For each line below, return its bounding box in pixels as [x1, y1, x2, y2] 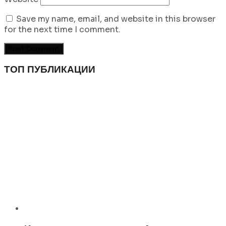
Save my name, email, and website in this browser [16, 13, 215, 24]
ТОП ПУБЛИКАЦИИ [4, 64, 95, 76]
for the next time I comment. [4, 24, 121, 35]
